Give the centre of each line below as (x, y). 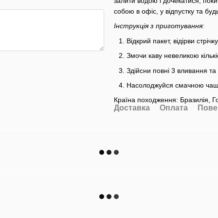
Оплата (174, 108)
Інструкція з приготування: (159, 26)
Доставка (132, 108)
